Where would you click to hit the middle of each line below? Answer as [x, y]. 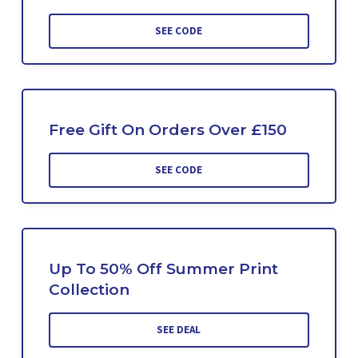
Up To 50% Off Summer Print [163, 268]
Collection [89, 289]
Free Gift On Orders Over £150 [167, 129]
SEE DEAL [179, 329]
